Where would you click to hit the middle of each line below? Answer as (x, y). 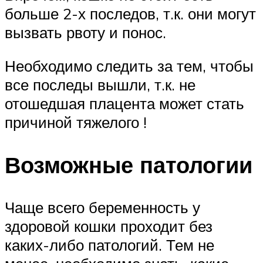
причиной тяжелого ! (76, 122)
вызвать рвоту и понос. (85, 32)
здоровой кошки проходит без (109, 226)
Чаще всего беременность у (102, 208)
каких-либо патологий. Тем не (109, 245)
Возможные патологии (129, 165)
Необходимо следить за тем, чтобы (129, 66)
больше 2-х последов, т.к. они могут (130, 13)
